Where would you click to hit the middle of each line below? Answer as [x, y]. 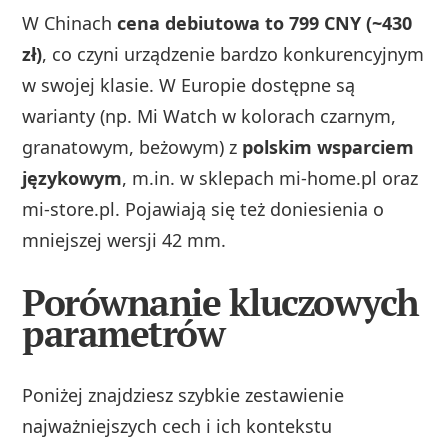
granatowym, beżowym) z [132, 147]
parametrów [123, 333]
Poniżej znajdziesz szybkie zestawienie [183, 394]
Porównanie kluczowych [220, 302]
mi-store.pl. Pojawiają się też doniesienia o [203, 209]
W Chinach [70, 23]
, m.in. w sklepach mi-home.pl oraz [270, 178]
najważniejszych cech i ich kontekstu [177, 425]
